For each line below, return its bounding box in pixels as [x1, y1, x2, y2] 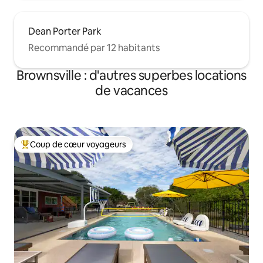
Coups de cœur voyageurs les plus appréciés [21, 144, 191, 155]
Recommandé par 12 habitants [28, 42, 160, 55]
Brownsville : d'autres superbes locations [16, 67, 247, 85]
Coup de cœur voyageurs [30, 139, 126, 150]
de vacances [95, 82, 168, 100]
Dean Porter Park [28, 25, 102, 38]
